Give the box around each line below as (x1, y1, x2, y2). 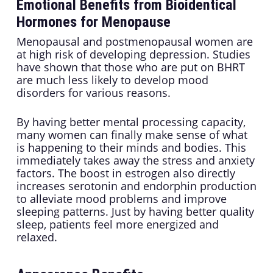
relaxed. (16, 230, 57, 245)
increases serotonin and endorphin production (16, 179, 257, 194)
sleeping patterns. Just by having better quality (16, 204, 254, 219)
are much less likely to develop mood (16, 73, 208, 88)
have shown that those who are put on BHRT (16, 60, 245, 75)
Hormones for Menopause (16, 13, 171, 31)
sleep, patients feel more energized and (16, 217, 219, 232)
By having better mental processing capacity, (16, 115, 246, 130)
